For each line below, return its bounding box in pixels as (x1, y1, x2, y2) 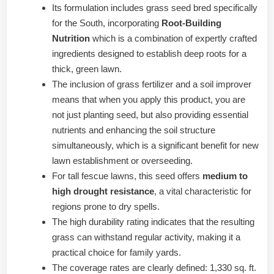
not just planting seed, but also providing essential (52, 109, 248, 120)
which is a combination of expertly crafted (90, 32, 257, 43)
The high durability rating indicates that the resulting (52, 216, 254, 227)
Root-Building (161, 17, 221, 28)
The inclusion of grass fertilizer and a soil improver (52, 78, 251, 89)
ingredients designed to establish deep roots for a (52, 48, 246, 59)
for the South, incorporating (52, 17, 161, 28)
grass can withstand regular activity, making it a (52, 231, 240, 242)
